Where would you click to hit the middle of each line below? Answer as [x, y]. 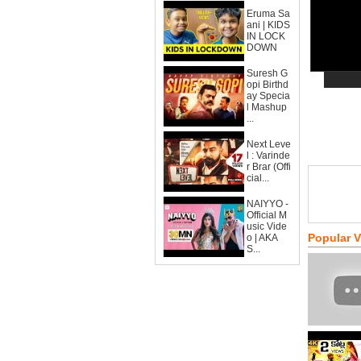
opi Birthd [268, 85]
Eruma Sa [268, 14]
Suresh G [267, 73]
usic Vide [267, 226]
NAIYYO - [268, 204]
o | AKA [262, 238]
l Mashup [267, 107]
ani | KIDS [268, 25]
